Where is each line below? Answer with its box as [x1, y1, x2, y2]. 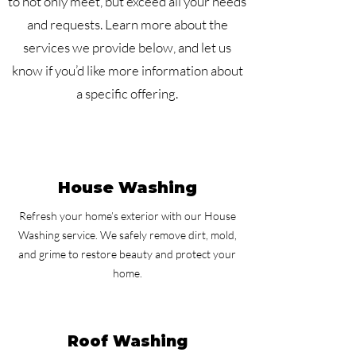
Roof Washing [67, 332, 188, 350]
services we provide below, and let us [23, 39, 231, 56]
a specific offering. [76, 85, 178, 102]
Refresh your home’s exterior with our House [18, 209, 236, 222]
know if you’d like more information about [11, 62, 243, 79]
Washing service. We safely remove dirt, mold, [17, 228, 237, 242]
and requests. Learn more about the [26, 16, 228, 33]
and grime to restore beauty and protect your [18, 247, 236, 261]
